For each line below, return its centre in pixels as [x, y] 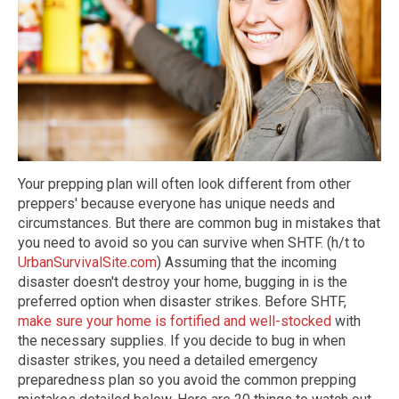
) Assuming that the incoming [247, 262]
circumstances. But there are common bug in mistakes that [199, 223]
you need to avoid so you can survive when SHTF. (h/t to [191, 243]
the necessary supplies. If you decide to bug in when [182, 341]
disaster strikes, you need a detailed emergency [168, 360]
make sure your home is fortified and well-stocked [175, 321]
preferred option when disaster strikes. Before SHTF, [182, 301]
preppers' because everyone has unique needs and [176, 204]
